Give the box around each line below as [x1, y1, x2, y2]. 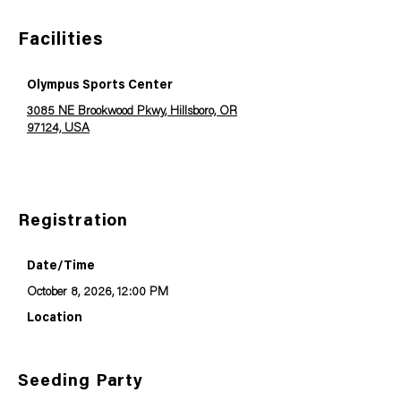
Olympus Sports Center [27, 80, 173, 92]
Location [27, 312, 82, 325]
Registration [18, 213, 129, 230]
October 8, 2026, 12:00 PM [27, 286, 168, 299]
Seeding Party [18, 373, 144, 390]
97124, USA [27, 123, 90, 135]
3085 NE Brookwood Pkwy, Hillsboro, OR [27, 106, 237, 118]
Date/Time [27, 260, 95, 273]
